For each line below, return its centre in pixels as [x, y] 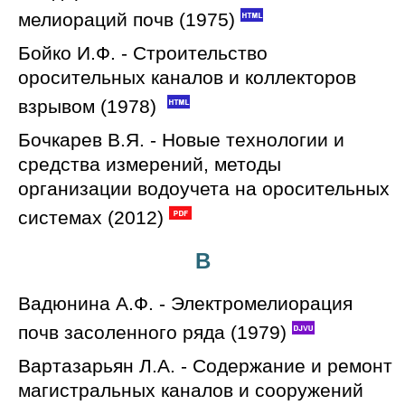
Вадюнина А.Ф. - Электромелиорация [185, 303]
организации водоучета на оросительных [204, 188]
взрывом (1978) [90, 106]
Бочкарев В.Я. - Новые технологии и [181, 140]
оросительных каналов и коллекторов [187, 77]
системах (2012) [91, 217]
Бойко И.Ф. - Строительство [143, 53]
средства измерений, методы [150, 164]
